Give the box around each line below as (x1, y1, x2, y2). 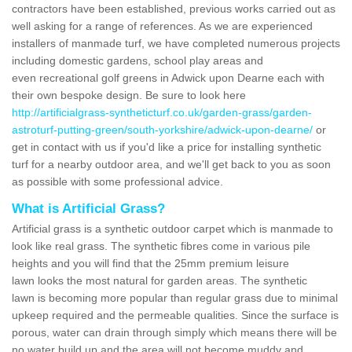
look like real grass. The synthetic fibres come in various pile (12, 239, 310, 252)
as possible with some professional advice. (12, 174, 223, 188)
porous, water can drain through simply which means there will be (12, 325, 337, 339)
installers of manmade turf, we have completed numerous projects (12, 36, 340, 49)
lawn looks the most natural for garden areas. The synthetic (12, 273, 307, 287)
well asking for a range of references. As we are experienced (12, 19, 313, 32)
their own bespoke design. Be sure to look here (12, 88, 246, 101)
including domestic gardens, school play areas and (12, 53, 263, 67)
